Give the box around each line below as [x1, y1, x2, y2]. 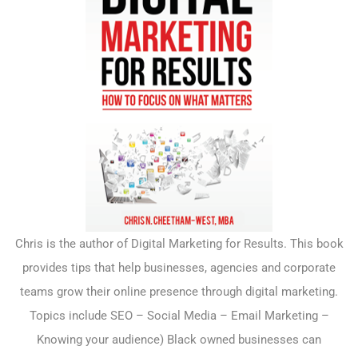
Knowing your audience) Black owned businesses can [37, 332, 321, 348]
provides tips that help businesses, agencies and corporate [22, 261, 336, 276]
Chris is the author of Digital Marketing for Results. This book [14, 237, 344, 252]
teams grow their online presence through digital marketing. [20, 284, 338, 300]
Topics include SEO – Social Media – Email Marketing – [29, 308, 329, 324]
